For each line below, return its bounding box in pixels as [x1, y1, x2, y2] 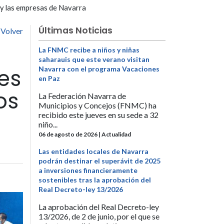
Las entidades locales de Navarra [38, 147, 148, 156]
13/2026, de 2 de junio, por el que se [38, 211, 159, 221]
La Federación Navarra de [38, 91, 126, 100]
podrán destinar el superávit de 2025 [38, 156, 160, 165]
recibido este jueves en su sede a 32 [38, 110, 158, 119]
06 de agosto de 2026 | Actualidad [38, 130, 131, 138]
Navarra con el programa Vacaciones [38, 64, 159, 73]
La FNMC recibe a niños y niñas [38, 45, 139, 54]
